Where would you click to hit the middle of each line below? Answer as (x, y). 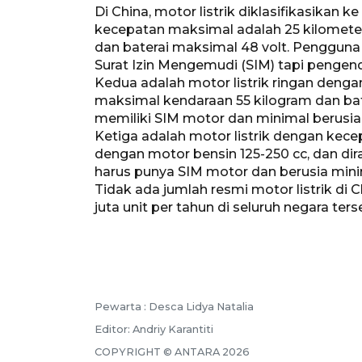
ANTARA (197, 351)
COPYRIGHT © (135, 351)
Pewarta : (122, 306)
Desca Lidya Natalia (201, 306)
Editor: (114, 329)
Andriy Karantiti (173, 329)
